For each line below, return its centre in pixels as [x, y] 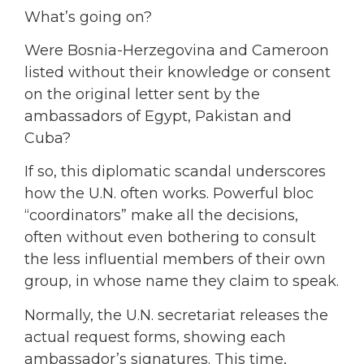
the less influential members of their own [175, 260]
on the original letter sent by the [142, 95]
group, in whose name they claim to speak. [182, 282]
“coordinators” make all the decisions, [161, 216]
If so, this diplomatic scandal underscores [175, 172]
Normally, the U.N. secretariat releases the [176, 315]
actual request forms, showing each [155, 337]
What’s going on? [88, 17]
